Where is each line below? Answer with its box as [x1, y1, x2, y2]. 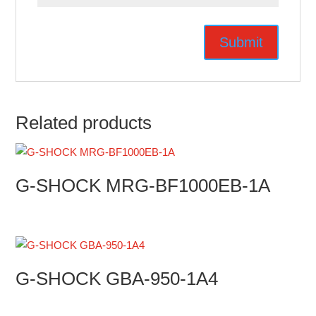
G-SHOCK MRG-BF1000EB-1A [16, 175, 271, 196]
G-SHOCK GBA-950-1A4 [16, 268, 219, 290]
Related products [16, 112, 152, 133]
